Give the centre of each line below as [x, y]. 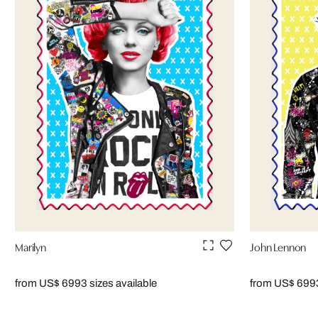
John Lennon [278, 247]
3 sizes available [119, 284]
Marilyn [31, 247]
